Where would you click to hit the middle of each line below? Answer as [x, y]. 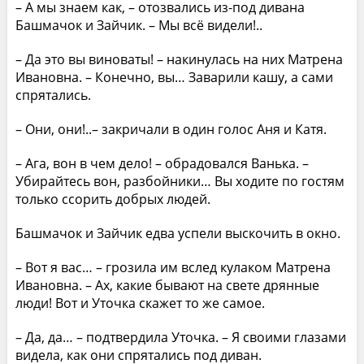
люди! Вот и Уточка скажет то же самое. [140, 303]
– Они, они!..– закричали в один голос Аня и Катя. [171, 129]
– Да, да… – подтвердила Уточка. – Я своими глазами [180, 337]
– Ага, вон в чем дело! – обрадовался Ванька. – [162, 163]
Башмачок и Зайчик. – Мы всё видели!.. [139, 25]
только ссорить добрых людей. [113, 199]
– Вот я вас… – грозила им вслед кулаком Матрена [173, 267]
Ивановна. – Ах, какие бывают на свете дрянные [167, 285]
